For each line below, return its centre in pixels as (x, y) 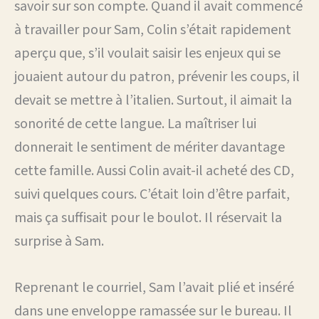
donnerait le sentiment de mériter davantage (150, 147)
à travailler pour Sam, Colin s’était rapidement (153, 30)
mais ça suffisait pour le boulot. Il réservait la (148, 218)
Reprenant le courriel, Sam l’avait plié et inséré (154, 287)
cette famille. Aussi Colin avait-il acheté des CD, (154, 171)
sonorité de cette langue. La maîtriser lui (135, 124)
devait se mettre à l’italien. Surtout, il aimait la (153, 100)
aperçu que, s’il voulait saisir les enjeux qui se (147, 53)
